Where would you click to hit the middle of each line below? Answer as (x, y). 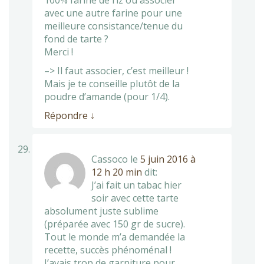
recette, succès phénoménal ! (108, 250)
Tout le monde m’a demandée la (115, 237)
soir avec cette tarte (135, 198)
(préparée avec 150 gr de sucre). (115, 224)
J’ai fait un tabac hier (136, 185)
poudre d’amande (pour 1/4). (107, 96)
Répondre (67, 115)
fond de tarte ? (76, 39)
